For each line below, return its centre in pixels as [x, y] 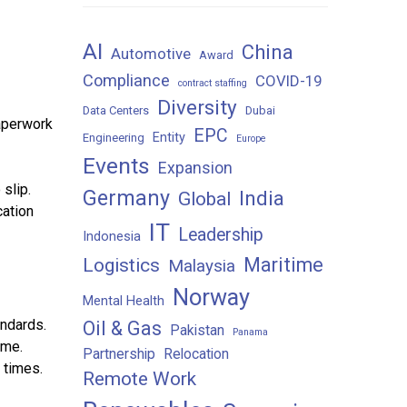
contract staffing [213, 83]
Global [204, 199]
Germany [126, 198]
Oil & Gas [122, 328]
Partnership [119, 354]
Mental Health [124, 301]
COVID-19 [288, 81]
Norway [211, 297]
